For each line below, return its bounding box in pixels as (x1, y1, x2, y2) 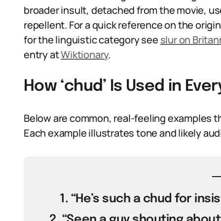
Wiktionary (61, 48, 109, 61)
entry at (24, 48, 61, 61)
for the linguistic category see (24, 33, 160, 46)
